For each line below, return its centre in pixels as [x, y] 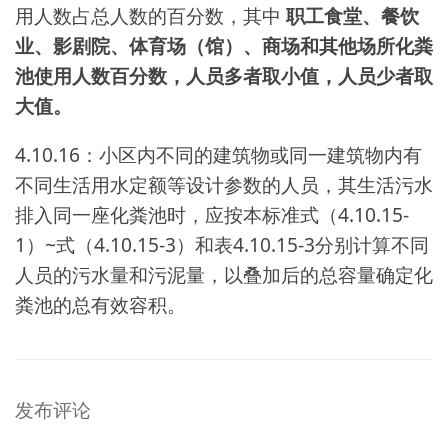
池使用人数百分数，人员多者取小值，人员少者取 [224, 75]
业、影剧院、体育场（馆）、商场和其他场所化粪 [224, 45]
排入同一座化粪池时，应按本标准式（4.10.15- [212, 215]
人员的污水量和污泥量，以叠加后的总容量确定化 [224, 275]
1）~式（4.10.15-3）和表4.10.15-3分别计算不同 [222, 245]
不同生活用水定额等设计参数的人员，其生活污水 [224, 185]
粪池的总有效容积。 [100, 305]
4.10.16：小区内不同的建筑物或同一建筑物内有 [218, 155]
